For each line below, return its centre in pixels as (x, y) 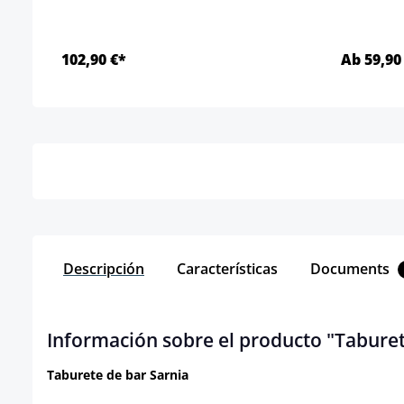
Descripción (104, 268)
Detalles (188, 122)
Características (227, 268)
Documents (352, 268)
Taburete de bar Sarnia (118, 374)
